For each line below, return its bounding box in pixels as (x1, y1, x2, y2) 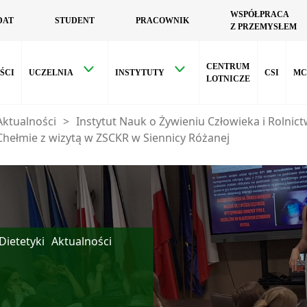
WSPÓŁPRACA (230, 10, 288, 19)
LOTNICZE (206, 74, 250, 84)
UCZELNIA (29, 68, 73, 77)
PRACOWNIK (136, 16, 189, 25)
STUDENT (55, 16, 95, 25)
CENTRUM (206, 62, 249, 71)
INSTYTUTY (115, 68, 164, 77)
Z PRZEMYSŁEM (230, 22, 297, 32)
